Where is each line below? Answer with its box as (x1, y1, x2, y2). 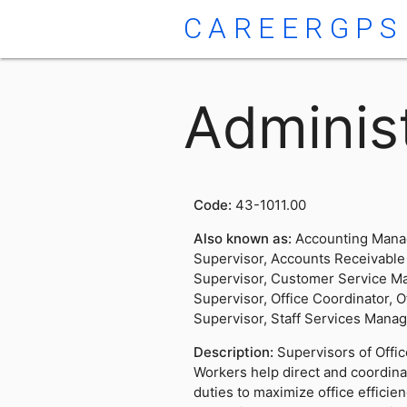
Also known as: (193, 230, 295, 248)
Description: (193, 343, 277, 362)
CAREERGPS (183, 12, 403, 45)
